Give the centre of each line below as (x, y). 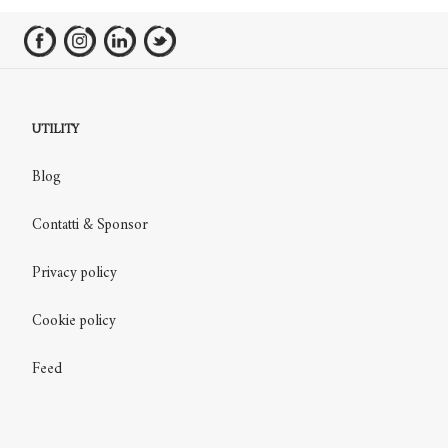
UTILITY (55, 129)
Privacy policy (74, 273)
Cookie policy (74, 321)
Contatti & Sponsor (90, 225)
